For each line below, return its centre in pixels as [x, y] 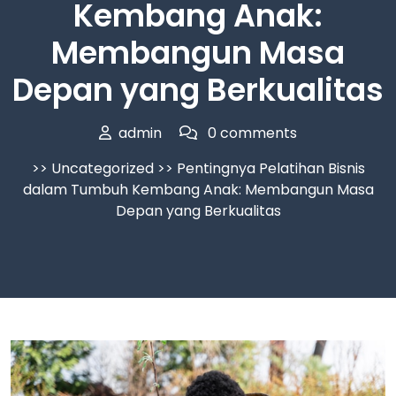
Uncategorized [102, 168]
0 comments [251, 133]
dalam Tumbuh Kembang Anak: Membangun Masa [198, 189]
